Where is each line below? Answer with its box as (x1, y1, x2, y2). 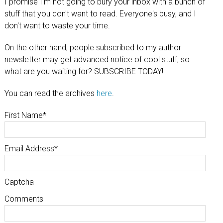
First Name (4, 111, 43, 120)
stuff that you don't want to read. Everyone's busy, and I (4, 9, 196, 18)
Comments (4, 194, 43, 204)
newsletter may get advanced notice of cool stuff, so (4, 55, 190, 64)
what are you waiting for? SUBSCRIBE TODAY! (4, 67, 163, 76)
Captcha (4, 177, 34, 187)
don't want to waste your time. (4, 21, 110, 30)
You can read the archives (4, 89, 97, 98)
